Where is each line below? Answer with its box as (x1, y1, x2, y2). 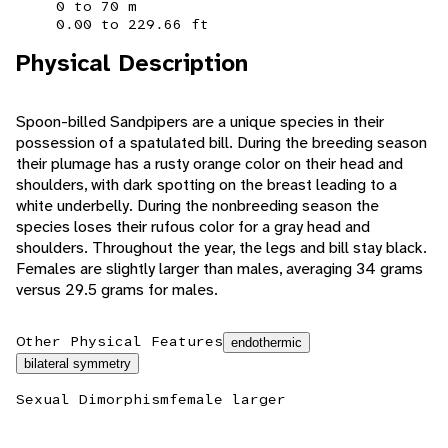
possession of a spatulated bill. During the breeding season (16, 132, 427, 154)
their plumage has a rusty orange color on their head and (16, 153, 403, 175)
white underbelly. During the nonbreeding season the (16, 195, 379, 217)
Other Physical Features (16, 332, 223, 351)
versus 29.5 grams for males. (16, 279, 218, 301)
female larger (169, 390, 286, 409)
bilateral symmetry (24, 356, 131, 372)
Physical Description (16, 47, 248, 80)
